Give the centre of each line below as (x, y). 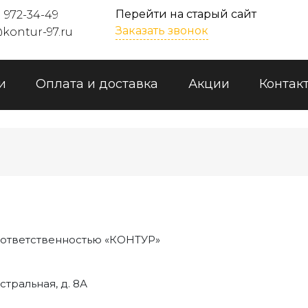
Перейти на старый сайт (186, 14)
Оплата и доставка (97, 84)
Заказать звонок (162, 31)
